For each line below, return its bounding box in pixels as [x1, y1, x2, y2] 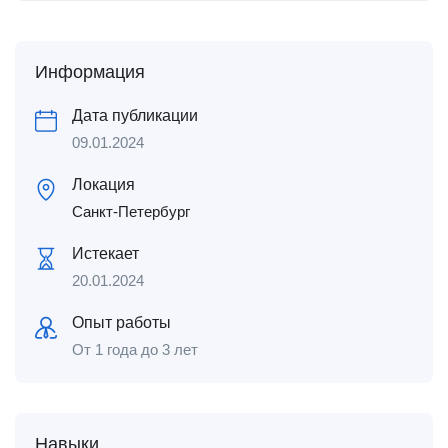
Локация [72, 176, 135, 193]
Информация [35, 62, 145, 82]
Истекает [72, 245, 139, 262]
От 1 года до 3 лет [72, 341, 198, 358]
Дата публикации [72, 107, 198, 124]
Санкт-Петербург [72, 203, 190, 220]
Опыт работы [72, 314, 171, 331]
